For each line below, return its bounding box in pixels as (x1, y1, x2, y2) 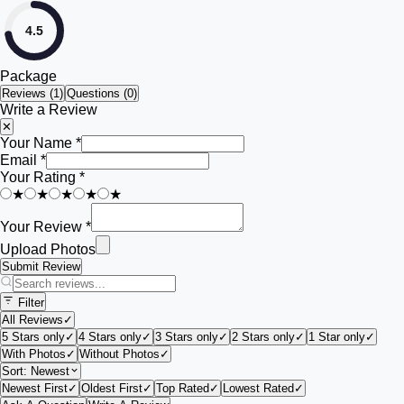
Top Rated (156, 381, 209, 395)
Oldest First (81, 381, 142, 395)
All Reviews (2, 313, 63, 326)
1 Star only (308, 330, 365, 344)
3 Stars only (155, 330, 218, 344)
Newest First (2, 381, 68, 395)
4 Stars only (78, 330, 142, 344)
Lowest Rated (223, 381, 294, 395)
